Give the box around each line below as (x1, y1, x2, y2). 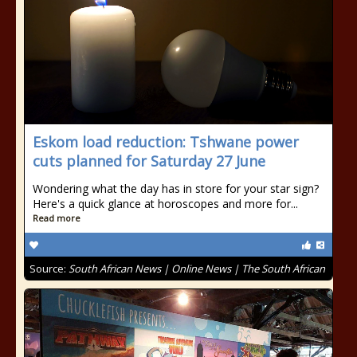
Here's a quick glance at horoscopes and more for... (33, 196, 298, 211)
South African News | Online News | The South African (69, 261, 325, 276)
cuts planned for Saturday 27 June (33, 151, 265, 171)
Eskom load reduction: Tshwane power (33, 132, 299, 151)
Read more (33, 212, 80, 224)
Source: (29, 261, 69, 276)
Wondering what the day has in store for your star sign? (33, 181, 319, 196)
